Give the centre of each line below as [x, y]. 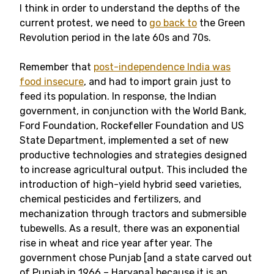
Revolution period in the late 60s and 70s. [115, 38]
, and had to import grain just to [157, 82]
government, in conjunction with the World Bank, [133, 111]
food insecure [52, 82]
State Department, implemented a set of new [124, 140]
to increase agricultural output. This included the [133, 170]
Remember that [57, 67]
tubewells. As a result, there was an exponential [130, 228]
